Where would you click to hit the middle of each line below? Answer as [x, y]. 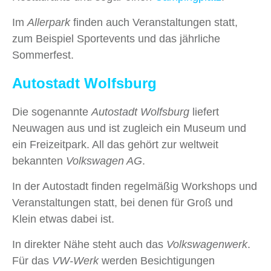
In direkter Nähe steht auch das [89, 245]
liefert [204, 112]
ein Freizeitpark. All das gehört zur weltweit [115, 145]
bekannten [39, 161]
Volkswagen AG [104, 161]
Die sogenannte [52, 112]
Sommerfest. [43, 55]
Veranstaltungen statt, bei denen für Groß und [122, 203]
